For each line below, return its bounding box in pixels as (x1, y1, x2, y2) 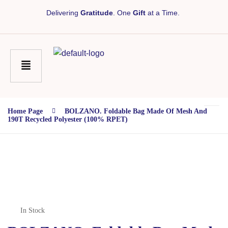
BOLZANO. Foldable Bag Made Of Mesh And (65, 107, 207, 116)
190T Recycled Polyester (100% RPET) (8, 116, 128, 123)
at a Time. (146, 9, 182, 17)
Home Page (8, 107, 43, 116)
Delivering (46, 9, 80, 17)
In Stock (20, 207, 45, 214)
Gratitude (80, 9, 113, 17)
